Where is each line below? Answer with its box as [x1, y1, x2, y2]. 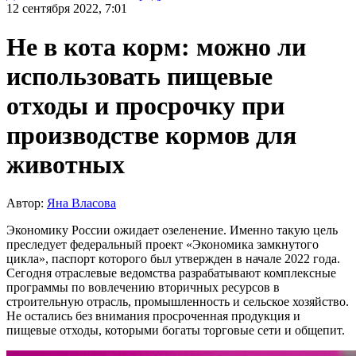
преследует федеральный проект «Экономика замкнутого [6, 238, 319, 252]
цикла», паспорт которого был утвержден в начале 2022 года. [6, 252, 340, 266]
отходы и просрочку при [6, 91, 284, 120]
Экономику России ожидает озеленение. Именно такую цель [6, 223, 338, 238]
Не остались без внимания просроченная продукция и [6, 309, 300, 323]
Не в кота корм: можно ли [6, 32, 306, 61]
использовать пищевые [6, 61, 273, 91]
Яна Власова [47, 196, 116, 211]
